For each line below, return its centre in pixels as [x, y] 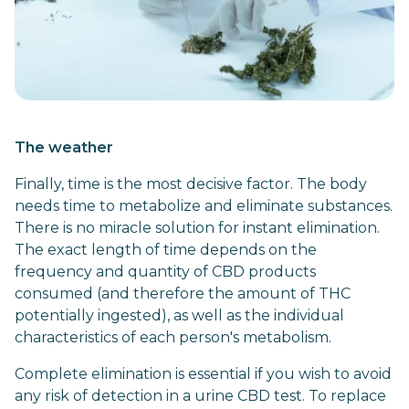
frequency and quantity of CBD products [165, 272]
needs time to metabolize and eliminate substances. [204, 206]
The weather [66, 147]
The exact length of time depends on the [166, 250]
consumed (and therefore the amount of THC [183, 294]
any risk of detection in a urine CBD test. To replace [200, 396]
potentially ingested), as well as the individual [179, 315]
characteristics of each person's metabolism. [173, 337]
